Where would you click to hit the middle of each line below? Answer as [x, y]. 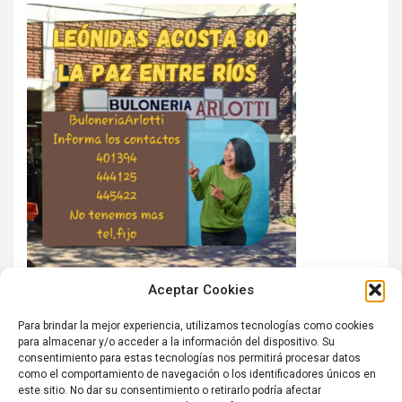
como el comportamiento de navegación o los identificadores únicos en [197, 374]
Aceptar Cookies [201, 289]
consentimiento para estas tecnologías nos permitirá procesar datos [189, 358]
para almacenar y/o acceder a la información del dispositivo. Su [176, 341]
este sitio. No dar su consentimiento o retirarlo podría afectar [170, 390]
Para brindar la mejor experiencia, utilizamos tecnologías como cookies [196, 325]
